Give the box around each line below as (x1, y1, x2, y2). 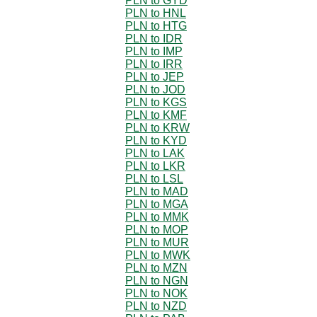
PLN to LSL (125, 172, 183, 185)
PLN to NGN (125, 274, 188, 287)
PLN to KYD (125, 134, 187, 146)
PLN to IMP (125, 45, 183, 57)
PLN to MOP (125, 223, 188, 236)
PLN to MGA (125, 197, 188, 210)
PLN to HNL (125, 6, 186, 19)
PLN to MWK (125, 248, 190, 261)
